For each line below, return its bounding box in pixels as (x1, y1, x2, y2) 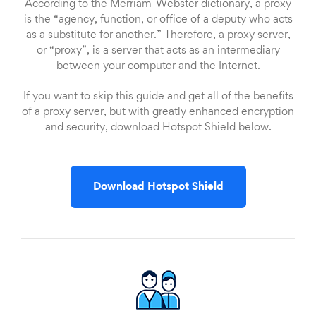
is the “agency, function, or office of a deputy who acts (23, 15, 293, 25)
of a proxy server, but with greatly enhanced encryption (22, 107, 294, 118)
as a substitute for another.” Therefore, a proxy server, (25, 30, 291, 41)
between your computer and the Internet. (56, 61, 260, 72)
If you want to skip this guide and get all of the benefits (23, 92, 293, 102)
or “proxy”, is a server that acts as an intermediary (36, 46, 280, 56)
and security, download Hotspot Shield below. (44, 123, 272, 133)
